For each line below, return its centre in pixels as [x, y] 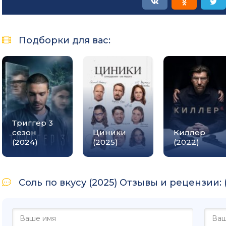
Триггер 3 [33, 123]
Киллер [189, 132]
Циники [109, 132]
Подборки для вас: [65, 40]
